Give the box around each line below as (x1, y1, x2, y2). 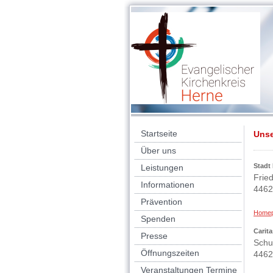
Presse (141, 231, 168, 241)
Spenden (141, 214, 175, 224)
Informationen (141, 180, 194, 190)
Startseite (141, 129, 177, 138)
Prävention (141, 197, 182, 207)
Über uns (141, 146, 176, 155)
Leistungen (141, 163, 183, 172)
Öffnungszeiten (141, 248, 199, 258)
